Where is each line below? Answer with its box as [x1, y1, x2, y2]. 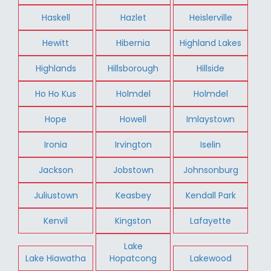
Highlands [35, 62, 76, 74]
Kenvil [44, 214, 68, 227]
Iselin [200, 138, 221, 151]
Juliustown [33, 189, 78, 201]
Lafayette [190, 214, 232, 227]
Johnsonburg [183, 163, 238, 176]
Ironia [44, 138, 68, 151]
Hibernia [116, 36, 151, 49]
